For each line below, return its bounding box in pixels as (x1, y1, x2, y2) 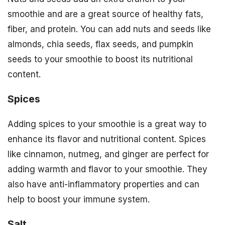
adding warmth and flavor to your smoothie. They (8, 164, 207, 174)
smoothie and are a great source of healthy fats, (8, 9, 203, 19)
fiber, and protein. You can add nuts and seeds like (8, 24, 211, 34)
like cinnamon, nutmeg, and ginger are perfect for (8, 149, 209, 159)
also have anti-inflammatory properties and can (8, 179, 199, 189)
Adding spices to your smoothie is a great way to (8, 119, 206, 129)
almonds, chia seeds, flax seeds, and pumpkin (8, 39, 193, 49)
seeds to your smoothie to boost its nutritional (8, 54, 193, 64)
